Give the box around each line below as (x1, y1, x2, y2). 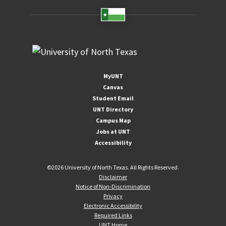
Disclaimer (99, 173, 127, 181)
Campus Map (95, 116, 131, 124)
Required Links (94, 211, 132, 219)
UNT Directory (93, 105, 133, 113)
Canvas (103, 83, 123, 91)
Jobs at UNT (96, 127, 130, 135)
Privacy (103, 192, 123, 200)
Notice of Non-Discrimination (76, 182, 150, 190)
